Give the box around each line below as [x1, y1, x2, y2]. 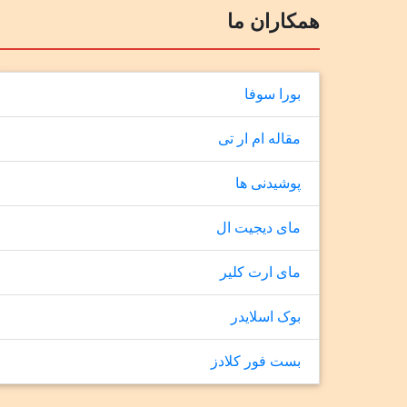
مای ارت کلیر [220, 264, 302, 280]
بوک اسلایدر [231, 309, 302, 324]
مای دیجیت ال [216, 220, 302, 235]
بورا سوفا [244, 86, 302, 102]
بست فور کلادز [211, 353, 302, 369]
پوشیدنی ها [235, 175, 302, 191]
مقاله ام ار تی [218, 131, 302, 146]
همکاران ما [227, 10, 321, 33]
